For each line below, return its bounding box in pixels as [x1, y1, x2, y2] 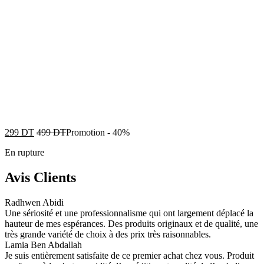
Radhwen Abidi [5, 197, 64, 208]
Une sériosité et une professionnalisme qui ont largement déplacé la [5, 208, 253, 219]
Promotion [66, 127, 105, 138]
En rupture [5, 147, 44, 158]
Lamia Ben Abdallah [5, 240, 82, 250]
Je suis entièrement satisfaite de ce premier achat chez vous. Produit [5, 250, 254, 261]
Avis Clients [5, 170, 76, 186]
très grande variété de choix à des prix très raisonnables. [5, 229, 211, 240]
